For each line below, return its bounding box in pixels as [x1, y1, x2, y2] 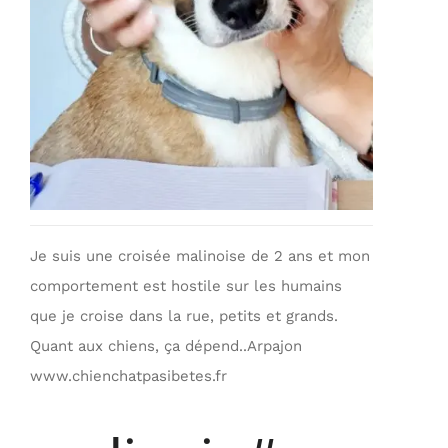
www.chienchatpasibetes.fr [30, 366, 227, 385]
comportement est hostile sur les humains [30, 276, 342, 295]
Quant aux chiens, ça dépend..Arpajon [30, 336, 302, 355]
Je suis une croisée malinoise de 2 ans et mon [30, 246, 370, 265]
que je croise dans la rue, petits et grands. [30, 306, 338, 325]
